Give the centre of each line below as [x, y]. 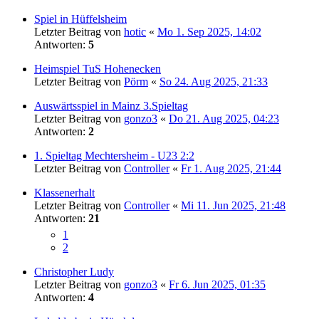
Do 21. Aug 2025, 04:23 [224, 118]
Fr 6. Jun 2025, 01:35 [217, 284]
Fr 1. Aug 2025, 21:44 [231, 168]
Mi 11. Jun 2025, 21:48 [233, 205]
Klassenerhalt [64, 192]
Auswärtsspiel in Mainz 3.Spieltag [111, 105]
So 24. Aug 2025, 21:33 [214, 81]
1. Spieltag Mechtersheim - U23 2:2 [114, 155]
